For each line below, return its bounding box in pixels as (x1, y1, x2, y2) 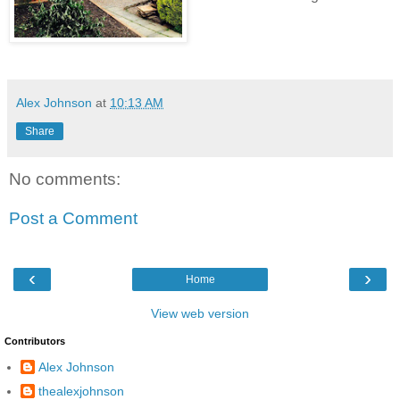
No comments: (9, 170, 121, 189)
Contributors (4, 336, 65, 347)
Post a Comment (9, 208, 137, 228)
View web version (151, 306, 249, 321)
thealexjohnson (38, 384, 124, 398)
